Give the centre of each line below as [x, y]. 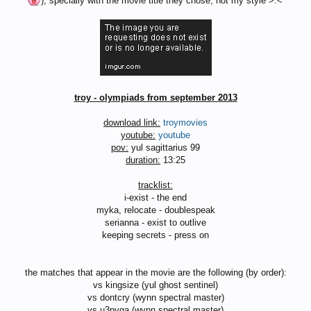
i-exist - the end [155, 197]
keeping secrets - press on [155, 235]
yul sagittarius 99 [164, 148]
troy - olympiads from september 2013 [155, 98]
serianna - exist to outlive [155, 222]
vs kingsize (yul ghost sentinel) [155, 285]
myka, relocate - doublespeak [155, 210]
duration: [143, 160]
